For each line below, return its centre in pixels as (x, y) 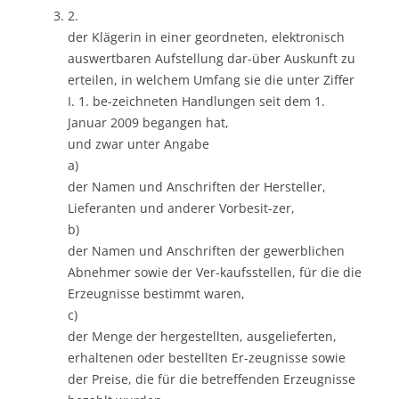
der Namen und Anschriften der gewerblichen (206, 250)
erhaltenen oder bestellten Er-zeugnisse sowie (207, 357)
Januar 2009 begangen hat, (148, 122)
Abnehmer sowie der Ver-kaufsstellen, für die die (215, 272)
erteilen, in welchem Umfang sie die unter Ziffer (211, 79)
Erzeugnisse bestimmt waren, (156, 293)
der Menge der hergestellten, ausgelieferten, (202, 336)
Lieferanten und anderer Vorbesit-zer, (181, 208)
